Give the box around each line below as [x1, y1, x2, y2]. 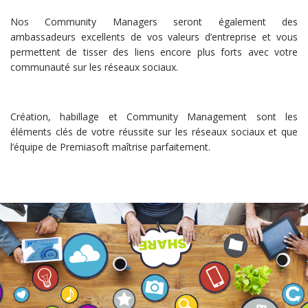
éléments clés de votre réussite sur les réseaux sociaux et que [10, 125, 298, 138]
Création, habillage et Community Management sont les [10, 110, 298, 123]
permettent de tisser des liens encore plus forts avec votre [10, 45, 298, 58]
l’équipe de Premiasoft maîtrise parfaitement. [10, 140, 210, 153]
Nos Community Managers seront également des [10, 15, 298, 28]
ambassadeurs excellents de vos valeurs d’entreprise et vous [10, 30, 298, 43]
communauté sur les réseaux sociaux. [10, 60, 178, 74]
